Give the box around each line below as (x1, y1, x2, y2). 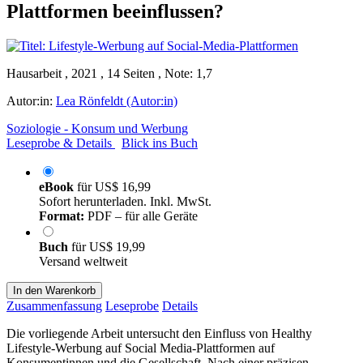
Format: (39, 208, 84, 223)
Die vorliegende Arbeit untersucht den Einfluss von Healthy (6, 326, 312, 340)
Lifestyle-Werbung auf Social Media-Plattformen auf (6, 340, 275, 355)
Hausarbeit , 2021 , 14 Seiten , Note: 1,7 (6, 66, 212, 80)
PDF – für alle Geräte (84, 208, 198, 223)
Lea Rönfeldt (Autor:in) (56, 93, 177, 108)
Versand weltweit (39, 254, 127, 268)
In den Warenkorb (13, 284, 96, 297)
